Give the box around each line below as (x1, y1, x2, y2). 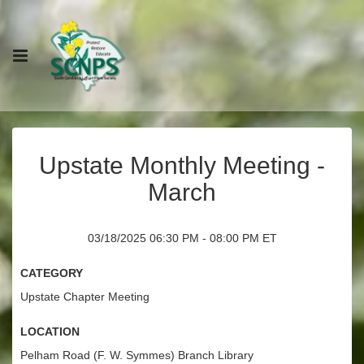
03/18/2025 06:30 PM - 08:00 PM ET (87, 232, 277, 245)
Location (20, 321, 80, 339)
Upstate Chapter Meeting (20, 290, 149, 303)
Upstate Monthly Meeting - (39, 152, 325, 179)
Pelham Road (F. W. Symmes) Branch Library (20, 349, 253, 362)
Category (20, 262, 83, 280)
